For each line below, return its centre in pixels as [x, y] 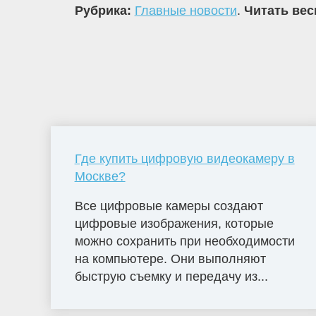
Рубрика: [104, 11]
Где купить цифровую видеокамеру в [184, 158]
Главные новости [186, 11]
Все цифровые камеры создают [169, 206]
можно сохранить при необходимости [184, 241]
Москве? [100, 176]
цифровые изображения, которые [174, 223]
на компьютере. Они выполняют [170, 259]
